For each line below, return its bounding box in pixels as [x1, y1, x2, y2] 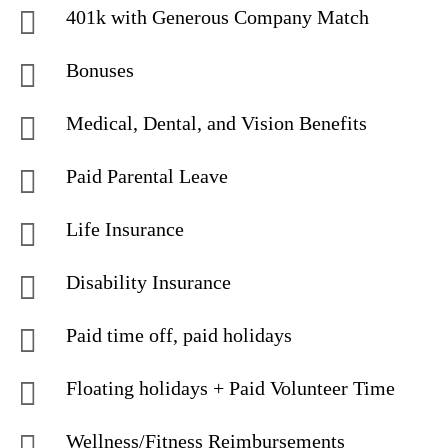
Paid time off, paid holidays [66, 324, 292, 346]
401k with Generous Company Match [66, 6, 379, 28]
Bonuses [66, 59, 134, 81]
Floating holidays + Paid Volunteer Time [66, 377, 395, 399]
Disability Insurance [66, 271, 231, 293]
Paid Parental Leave [66, 165, 228, 187]
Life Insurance [66, 218, 184, 240]
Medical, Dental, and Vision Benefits [66, 112, 367, 134]
